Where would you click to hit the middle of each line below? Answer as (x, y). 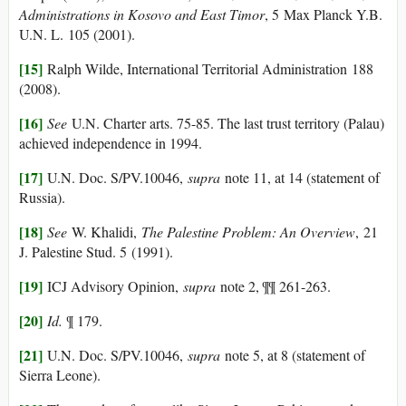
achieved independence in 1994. (111, 143)
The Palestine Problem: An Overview (248, 232)
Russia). (42, 198)
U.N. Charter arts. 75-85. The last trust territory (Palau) (226, 123)
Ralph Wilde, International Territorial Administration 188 (208, 69)
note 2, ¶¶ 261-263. (273, 286)
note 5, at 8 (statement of (293, 355)
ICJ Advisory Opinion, (113, 286)
